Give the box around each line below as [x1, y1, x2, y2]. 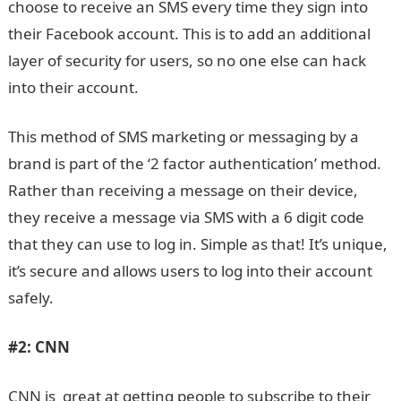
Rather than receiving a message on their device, [7, 180, 358, 200]
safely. [7, 287, 54, 308]
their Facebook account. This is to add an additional [7, 23, 371, 44]
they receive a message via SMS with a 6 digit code [7, 207, 364, 227]
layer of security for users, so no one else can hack [7, 50, 366, 71]
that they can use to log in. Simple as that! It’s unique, [7, 234, 388, 254]
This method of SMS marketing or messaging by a [7, 126, 359, 147]
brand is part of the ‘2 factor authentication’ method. [7, 153, 381, 174]
